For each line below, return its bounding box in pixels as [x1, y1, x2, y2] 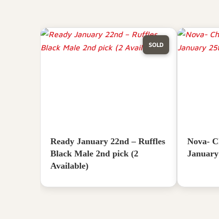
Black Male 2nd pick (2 [50, 148, 138, 158]
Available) [50, 160, 88, 171]
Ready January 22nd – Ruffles [50, 136, 165, 146]
